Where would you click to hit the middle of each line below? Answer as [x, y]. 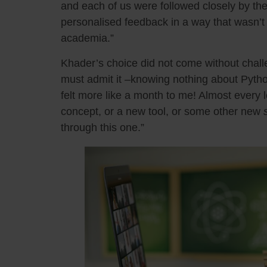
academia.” [87, 38]
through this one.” [103, 127]
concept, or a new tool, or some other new [162, 111]
